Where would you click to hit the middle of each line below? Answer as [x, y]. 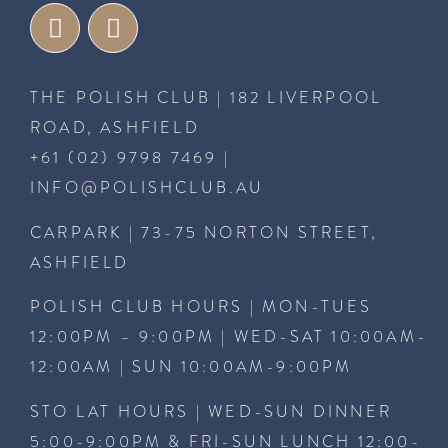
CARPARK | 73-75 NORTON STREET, [204, 232]
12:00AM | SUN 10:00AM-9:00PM [191, 367]
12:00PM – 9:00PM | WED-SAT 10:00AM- [229, 337]
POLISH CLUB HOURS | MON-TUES [201, 307]
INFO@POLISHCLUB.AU [147, 188]
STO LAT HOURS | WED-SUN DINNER [211, 411]
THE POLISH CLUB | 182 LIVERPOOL [206, 98]
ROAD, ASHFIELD [115, 128]
